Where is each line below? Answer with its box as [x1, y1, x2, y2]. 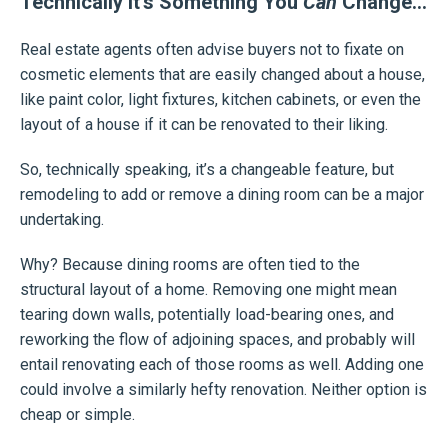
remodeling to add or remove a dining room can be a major [20, 185, 424, 205]
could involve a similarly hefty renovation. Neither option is [20, 380, 427, 400]
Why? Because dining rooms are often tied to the [20, 255, 360, 275]
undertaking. [20, 210, 104, 230]
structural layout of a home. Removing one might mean [20, 280, 397, 300]
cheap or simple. [20, 405, 135, 425]
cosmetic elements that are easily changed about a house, [20, 65, 425, 85]
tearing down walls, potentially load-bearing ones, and [20, 305, 394, 325]
